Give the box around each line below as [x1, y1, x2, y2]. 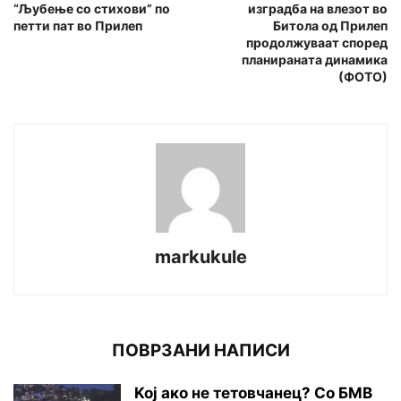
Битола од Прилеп [273, 17, 388, 33]
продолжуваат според [246, 34, 388, 50]
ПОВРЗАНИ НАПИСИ [111, 339, 290, 361]
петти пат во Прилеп [13, 17, 142, 33]
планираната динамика [242, 51, 388, 67]
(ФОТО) [338, 68, 388, 84]
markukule [154, 245, 247, 268]
